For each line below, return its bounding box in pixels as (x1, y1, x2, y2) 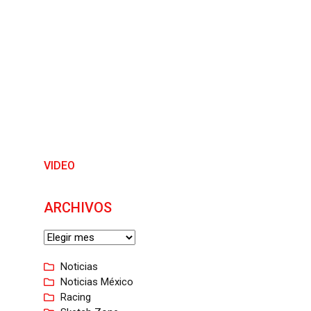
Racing (60, 291, 91, 303)
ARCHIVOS (44, 199, 112, 216)
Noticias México (60, 276, 133, 288)
